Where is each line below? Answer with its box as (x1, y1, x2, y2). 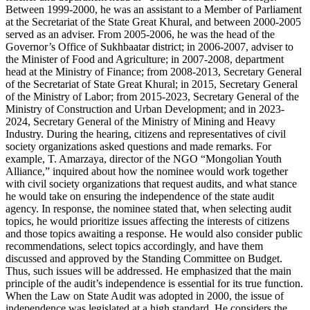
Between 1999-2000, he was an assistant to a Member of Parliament (6, 3, 302, 15)
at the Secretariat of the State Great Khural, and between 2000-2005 (6, 15, 301, 28)
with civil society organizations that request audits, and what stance (6, 177, 297, 190)
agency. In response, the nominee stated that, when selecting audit (6, 202, 291, 215)
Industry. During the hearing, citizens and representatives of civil (6, 127, 286, 140)
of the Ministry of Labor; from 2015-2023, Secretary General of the (6, 90, 299, 102)
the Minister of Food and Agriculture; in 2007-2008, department (6, 53, 284, 65)
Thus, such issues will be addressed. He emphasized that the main (6, 264, 291, 277)
